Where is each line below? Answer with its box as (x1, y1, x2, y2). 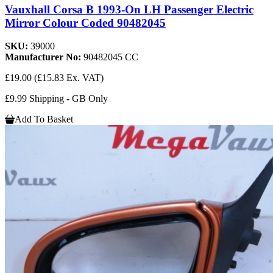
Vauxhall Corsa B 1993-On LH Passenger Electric (5, 2, 253, 16)
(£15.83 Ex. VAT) (34, 73, 104, 83)
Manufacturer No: (5, 52, 83, 63)
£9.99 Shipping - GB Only (5, 93, 108, 104)
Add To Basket (15, 114, 73, 125)
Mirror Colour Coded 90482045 (5, 16, 166, 29)
